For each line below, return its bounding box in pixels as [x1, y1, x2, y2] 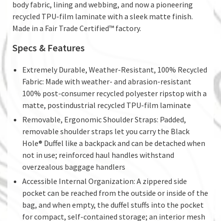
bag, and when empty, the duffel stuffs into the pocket [22, 199, 204, 210]
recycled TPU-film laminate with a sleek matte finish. [12, 11, 193, 21]
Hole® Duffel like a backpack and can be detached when [22, 138, 205, 148]
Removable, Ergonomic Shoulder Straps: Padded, [22, 114, 186, 124]
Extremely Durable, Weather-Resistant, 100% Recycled [22, 64, 207, 74]
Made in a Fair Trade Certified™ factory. [12, 23, 141, 33]
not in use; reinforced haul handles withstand [22, 149, 174, 160]
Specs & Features [12, 41, 85, 54]
